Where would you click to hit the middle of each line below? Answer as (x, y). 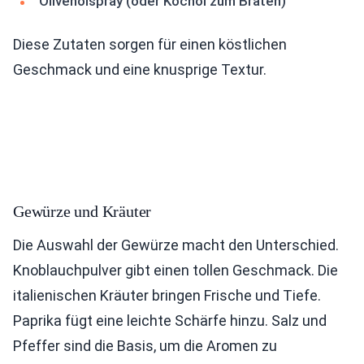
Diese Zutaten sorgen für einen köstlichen (150, 44)
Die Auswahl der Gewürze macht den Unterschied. (176, 245)
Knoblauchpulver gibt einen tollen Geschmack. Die (175, 270)
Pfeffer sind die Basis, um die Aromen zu (145, 346)
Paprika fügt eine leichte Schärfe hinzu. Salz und (170, 321)
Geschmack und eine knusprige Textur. (140, 69)
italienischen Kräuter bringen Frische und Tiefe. (167, 295)
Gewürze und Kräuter (82, 211)
